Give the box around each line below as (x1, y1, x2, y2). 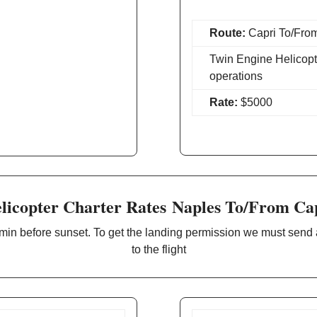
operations (209, 69, 263, 82)
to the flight (131, 243, 186, 255)
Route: (209, 26, 246, 39)
